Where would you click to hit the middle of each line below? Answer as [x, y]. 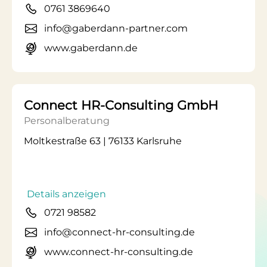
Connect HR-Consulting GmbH [121, 105]
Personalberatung [67, 121]
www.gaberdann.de [91, 48]
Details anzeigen [66, 194]
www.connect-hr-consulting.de [119, 252]
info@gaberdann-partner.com [116, 28]
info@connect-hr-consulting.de [119, 232]
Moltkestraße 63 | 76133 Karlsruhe [103, 141]
